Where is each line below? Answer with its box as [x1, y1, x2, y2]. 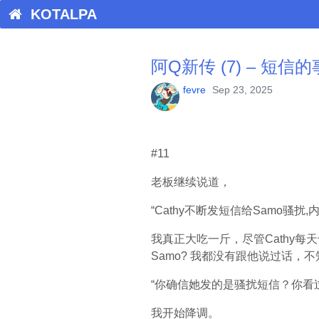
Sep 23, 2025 [212, 84, 273, 95]
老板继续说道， [151, 176, 231, 188]
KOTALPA [22, 6, 97, 22]
